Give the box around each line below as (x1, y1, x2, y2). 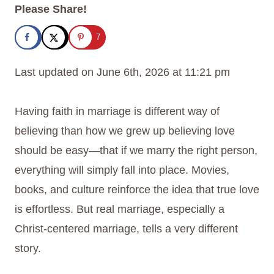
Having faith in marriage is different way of (15, 105, 220, 118)
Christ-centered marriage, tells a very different (15, 223, 238, 235)
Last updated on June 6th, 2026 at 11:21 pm (15, 66, 230, 79)
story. (15, 242, 41, 255)
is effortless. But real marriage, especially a (15, 203, 224, 216)
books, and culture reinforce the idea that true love (15, 183, 259, 196)
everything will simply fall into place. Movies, (15, 164, 229, 177)
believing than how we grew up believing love (15, 125, 235, 138)
